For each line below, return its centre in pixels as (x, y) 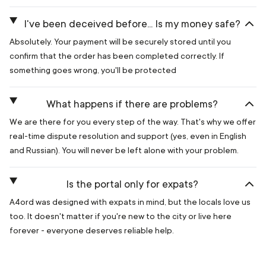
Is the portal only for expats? (132, 184)
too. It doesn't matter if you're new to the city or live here (121, 216)
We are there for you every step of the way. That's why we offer (133, 122)
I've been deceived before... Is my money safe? (132, 24)
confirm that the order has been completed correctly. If (117, 56)
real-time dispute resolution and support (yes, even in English (128, 136)
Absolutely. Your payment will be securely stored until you (120, 42)
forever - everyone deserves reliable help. (92, 230)
